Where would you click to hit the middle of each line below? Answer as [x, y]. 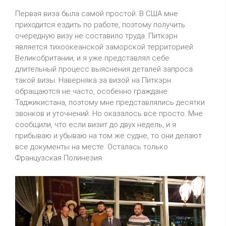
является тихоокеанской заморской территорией [104, 47]
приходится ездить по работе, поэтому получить [100, 24]
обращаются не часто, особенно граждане [91, 91]
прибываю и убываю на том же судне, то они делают [108, 135]
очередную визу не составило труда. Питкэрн [96, 36]
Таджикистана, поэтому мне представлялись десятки [110, 102]
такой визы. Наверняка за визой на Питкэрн [93, 80]
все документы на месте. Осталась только [92, 147]
